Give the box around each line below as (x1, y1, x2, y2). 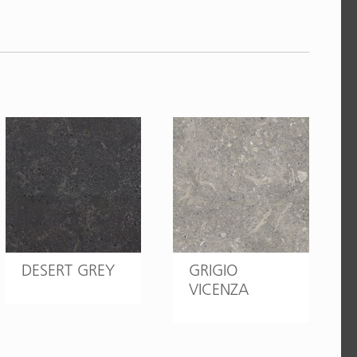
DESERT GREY (21, 261, 115, 280)
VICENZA (189, 280, 249, 300)
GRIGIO (189, 261, 238, 280)
